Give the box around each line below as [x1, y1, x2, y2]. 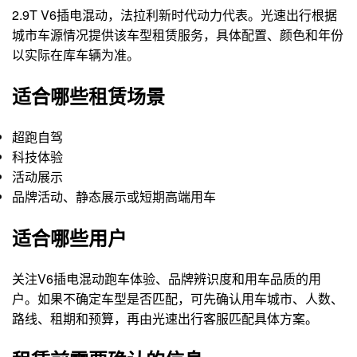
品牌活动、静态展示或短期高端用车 [12, 186, 216, 206]
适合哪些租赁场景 [12, 81, 165, 109]
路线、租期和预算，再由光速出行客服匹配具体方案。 [12, 308, 318, 328]
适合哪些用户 [12, 223, 127, 251]
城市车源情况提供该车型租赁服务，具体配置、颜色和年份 [12, 25, 343, 45]
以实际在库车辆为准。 [12, 45, 139, 65]
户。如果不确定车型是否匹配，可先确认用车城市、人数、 [12, 288, 343, 308]
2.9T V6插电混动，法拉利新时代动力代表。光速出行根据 [12, 6, 337, 25]
